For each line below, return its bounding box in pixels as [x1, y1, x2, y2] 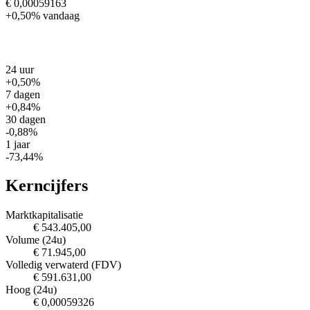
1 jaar [6, 138, 30, 150]
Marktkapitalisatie [6, 209, 83, 221]
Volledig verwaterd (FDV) [6, 259, 121, 271]
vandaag [43, 9, 80, 21]
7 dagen [6, 88, 40, 100]
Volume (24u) [6, 234, 66, 246]
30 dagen [6, 113, 46, 125]
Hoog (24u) [6, 284, 57, 296]
